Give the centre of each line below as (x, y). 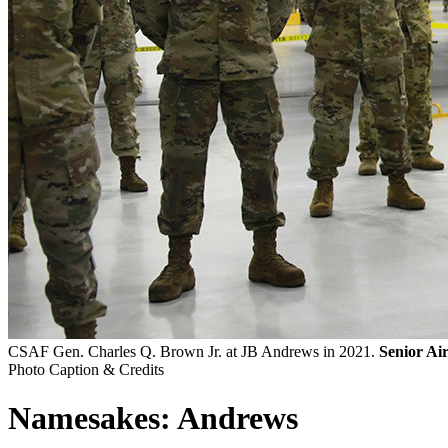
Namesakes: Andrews (153, 418)
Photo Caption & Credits (86, 369)
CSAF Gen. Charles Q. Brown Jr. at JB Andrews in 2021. (193, 351)
